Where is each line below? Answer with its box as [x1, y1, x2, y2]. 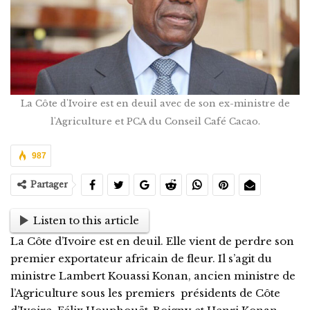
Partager [30, 179, 68, 190]
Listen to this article [33, 214, 139, 228]
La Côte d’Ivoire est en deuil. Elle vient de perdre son [10, 234, 294, 248]
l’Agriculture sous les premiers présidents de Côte [10, 286, 280, 300]
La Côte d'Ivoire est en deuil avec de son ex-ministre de [20, 97, 290, 109]
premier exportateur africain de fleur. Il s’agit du [10, 251, 272, 265]
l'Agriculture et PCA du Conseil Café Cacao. [50, 115, 260, 127]
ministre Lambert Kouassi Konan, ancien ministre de [10, 268, 295, 282]
